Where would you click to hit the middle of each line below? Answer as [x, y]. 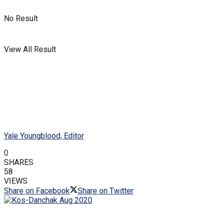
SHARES [19, 162]
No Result [21, 18]
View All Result [30, 49]
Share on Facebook [37, 191]
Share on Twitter [106, 191]
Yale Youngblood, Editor [44, 136]
